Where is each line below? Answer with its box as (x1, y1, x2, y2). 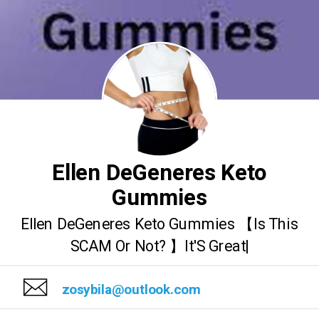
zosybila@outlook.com (62, 279, 201, 300)
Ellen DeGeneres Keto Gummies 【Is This (21, 214, 298, 236)
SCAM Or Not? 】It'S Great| (70, 235, 249, 258)
